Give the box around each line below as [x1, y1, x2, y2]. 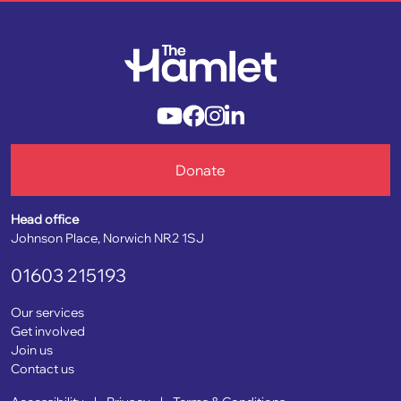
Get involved [11, 322, 85, 339]
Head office [11, 210, 79, 227]
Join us [11, 341, 53, 358]
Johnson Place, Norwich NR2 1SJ [11, 229, 204, 246]
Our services [11, 303, 84, 320]
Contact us [11, 360, 74, 377]
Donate [175, 160, 226, 179]
